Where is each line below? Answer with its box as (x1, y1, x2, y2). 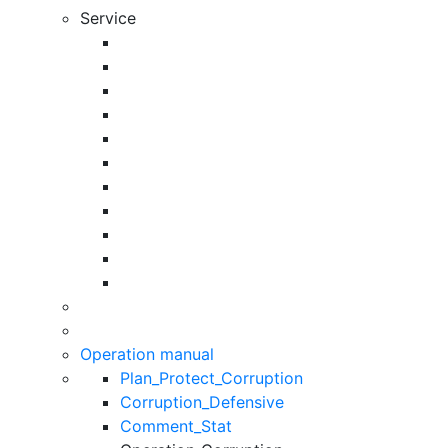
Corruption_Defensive (120, 391, 284, 412)
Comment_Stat (120, 415, 232, 436)
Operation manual (80, 343, 214, 364)
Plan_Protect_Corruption (120, 367, 303, 388)
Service (80, 7, 136, 28)
